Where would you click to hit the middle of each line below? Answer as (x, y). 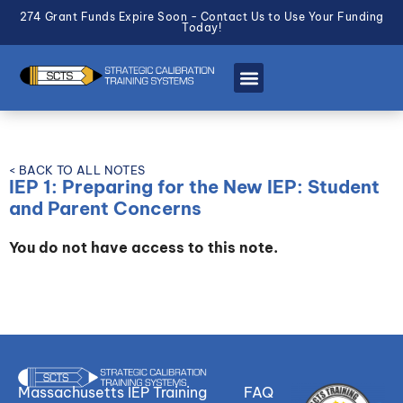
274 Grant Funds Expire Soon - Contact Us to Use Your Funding (201, 17)
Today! (201, 27)
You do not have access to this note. (143, 247)
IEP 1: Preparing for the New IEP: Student (194, 187)
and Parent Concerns (105, 208)
